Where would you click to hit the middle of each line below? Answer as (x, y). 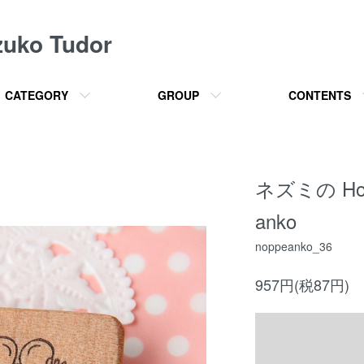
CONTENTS (320, 95)
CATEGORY (37, 95)
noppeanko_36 (294, 246)
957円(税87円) (302, 284)
